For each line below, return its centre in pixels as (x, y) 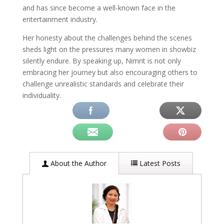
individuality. (41, 95)
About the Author (77, 163)
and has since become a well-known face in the (99, 7)
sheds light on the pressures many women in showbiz (109, 49)
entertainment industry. (60, 19)
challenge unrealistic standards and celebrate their (103, 83)
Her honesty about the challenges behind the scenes (107, 37)
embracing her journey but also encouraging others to (110, 72)
